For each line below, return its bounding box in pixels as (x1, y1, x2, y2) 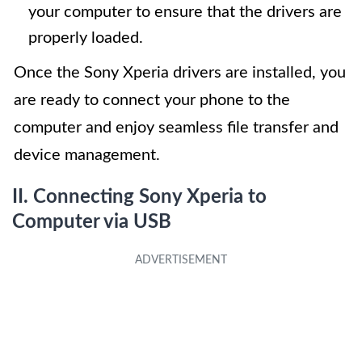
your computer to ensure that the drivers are (28, 4, 342, 21)
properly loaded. (28, 30, 143, 47)
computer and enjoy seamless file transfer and (14, 120, 339, 137)
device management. (14, 147, 160, 164)
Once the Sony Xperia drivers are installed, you (14, 65, 346, 82)
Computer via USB (12, 213, 171, 233)
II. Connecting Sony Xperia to (12, 187, 267, 208)
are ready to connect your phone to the (14, 92, 290, 109)
